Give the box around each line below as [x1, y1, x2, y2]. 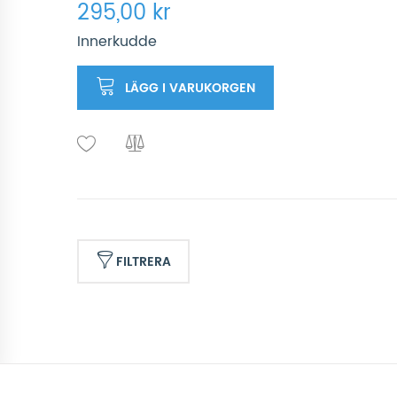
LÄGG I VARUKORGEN [125, 78, 255, 98]
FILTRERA [116, 252, 171, 272]
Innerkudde [77, 30, 157, 53]
